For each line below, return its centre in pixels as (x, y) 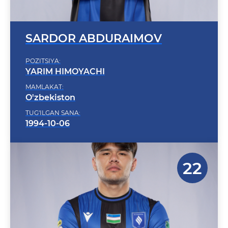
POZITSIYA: (43, 48)
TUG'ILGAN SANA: (53, 99)
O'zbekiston (50, 84)
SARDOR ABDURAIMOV (94, 25)
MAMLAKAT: (45, 74)
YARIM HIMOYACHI (65, 58)
